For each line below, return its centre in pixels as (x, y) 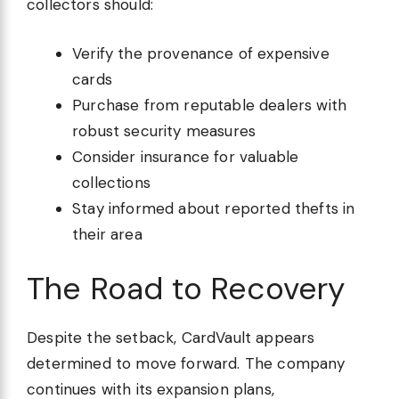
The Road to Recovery (186, 289)
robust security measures (164, 130)
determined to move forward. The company (186, 364)
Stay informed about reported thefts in (214, 208)
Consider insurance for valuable (186, 156)
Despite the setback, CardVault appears (171, 338)
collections (111, 182)
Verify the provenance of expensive (201, 53)
